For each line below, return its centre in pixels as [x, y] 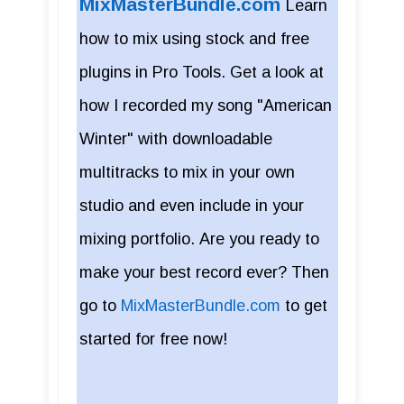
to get [304, 306]
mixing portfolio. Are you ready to [199, 239]
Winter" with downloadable [176, 139]
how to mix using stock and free [194, 39]
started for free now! [153, 340]
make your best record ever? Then [204, 273]
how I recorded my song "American [206, 106]
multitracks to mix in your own [187, 173]
